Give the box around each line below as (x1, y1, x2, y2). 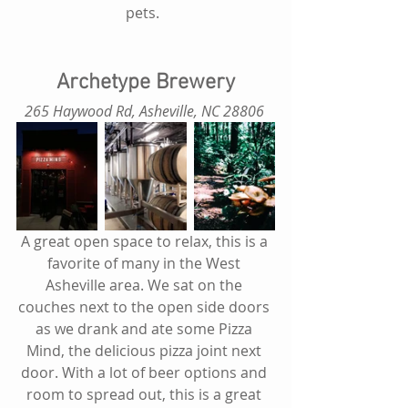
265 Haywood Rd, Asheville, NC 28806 (24, 101, 264, 122)
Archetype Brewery (56, 70, 235, 97)
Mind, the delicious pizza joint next (26, 341, 265, 362)
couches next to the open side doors (18, 297, 273, 318)
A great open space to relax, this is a (20, 231, 271, 252)
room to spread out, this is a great (26, 384, 265, 405)
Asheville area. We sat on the (46, 275, 246, 296)
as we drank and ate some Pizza (36, 319, 256, 340)
